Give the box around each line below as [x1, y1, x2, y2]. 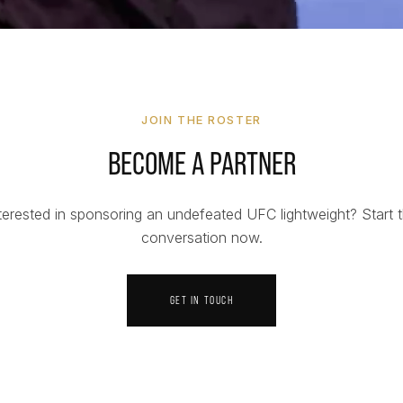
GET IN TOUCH [169, 293, 234, 308]
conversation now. [140, 228, 263, 247]
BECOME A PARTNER [107, 145, 296, 183]
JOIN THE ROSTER [141, 112, 262, 128]
